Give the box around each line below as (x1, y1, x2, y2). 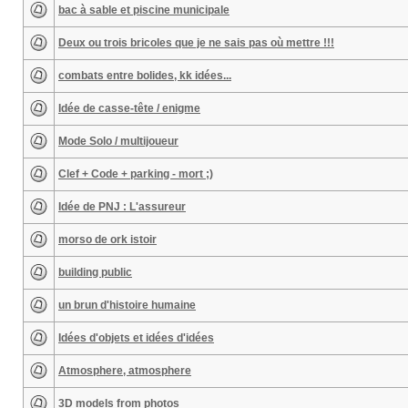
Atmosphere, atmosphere (58, 364, 191, 377)
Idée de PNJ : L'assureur (58, 200, 186, 213)
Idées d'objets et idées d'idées (58, 331, 214, 344)
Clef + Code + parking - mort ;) (58, 168, 213, 180)
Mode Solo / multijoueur (58, 135, 178, 148)
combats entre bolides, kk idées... (58, 69, 231, 82)
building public (58, 266, 132, 279)
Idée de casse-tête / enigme (58, 102, 200, 115)
